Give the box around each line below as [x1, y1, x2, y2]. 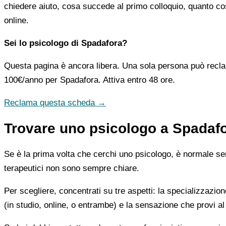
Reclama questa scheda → [4, 97, 106, 107]
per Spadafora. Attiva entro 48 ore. [43, 75, 175, 85]
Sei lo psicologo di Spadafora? [4, 38, 127, 48]
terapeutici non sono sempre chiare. [4, 163, 139, 173]
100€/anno [4, 75, 43, 85]
